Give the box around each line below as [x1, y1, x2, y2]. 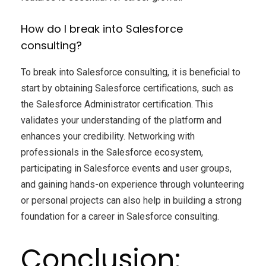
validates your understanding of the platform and [21, 114, 221, 126]
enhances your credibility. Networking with [21, 130, 195, 142]
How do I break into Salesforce [21, 21, 183, 36]
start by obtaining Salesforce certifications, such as [21, 82, 233, 94]
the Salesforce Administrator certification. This [21, 98, 213, 110]
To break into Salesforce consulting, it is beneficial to [21, 66, 240, 78]
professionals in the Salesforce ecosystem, [21, 146, 203, 158]
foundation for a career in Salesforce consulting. [21, 210, 219, 222]
